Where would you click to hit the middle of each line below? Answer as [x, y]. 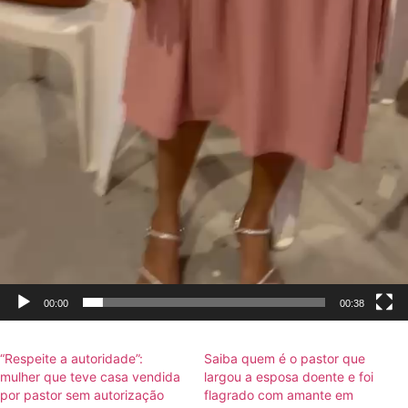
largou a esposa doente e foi [289, 377]
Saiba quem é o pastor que [285, 359]
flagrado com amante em [279, 395]
